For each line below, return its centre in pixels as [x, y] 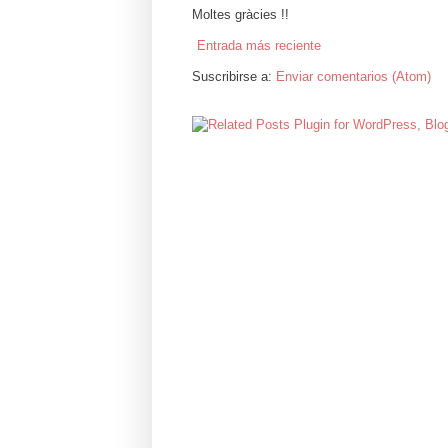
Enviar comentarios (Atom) [353, 77]
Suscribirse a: [234, 77]
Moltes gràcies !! [240, 15]
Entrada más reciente [259, 46]
